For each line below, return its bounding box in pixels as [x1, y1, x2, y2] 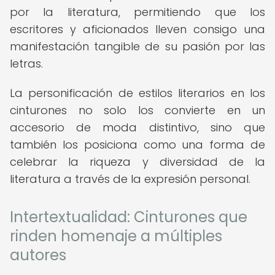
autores [10, 245, 66, 265]
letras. [10, 56, 43, 71]
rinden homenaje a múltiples [10, 226, 222, 246]
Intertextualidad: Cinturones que [10, 207, 247, 227]
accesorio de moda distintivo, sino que [10, 120, 265, 135]
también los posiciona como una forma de [10, 137, 265, 152]
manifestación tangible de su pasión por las [10, 39, 265, 54]
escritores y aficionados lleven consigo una [10, 21, 265, 37]
